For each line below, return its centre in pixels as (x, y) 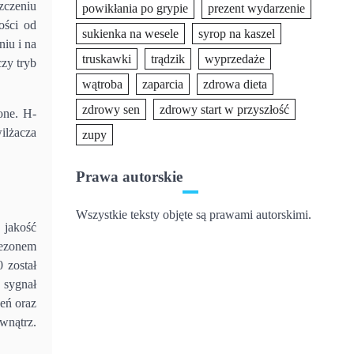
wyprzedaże (235, 59)
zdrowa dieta (235, 84)
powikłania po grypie (135, 8)
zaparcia (163, 84)
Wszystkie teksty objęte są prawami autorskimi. (194, 215)
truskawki (107, 59)
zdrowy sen (111, 109)
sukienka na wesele (130, 34)
